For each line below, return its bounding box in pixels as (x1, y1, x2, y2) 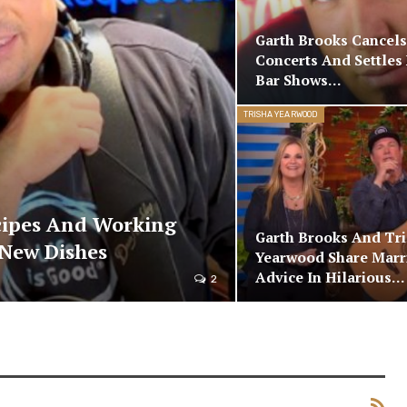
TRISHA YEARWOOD (243, 109, 319, 119)
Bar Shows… (254, 70, 341, 90)
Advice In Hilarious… (254, 268, 404, 288)
